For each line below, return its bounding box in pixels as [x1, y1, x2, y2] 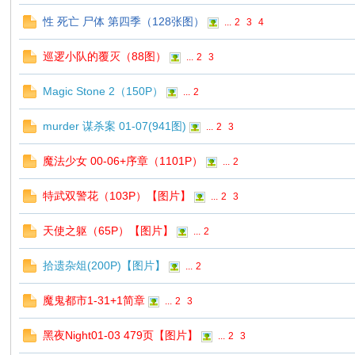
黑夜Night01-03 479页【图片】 [43, 329, 199, 342]
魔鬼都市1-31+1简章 [43, 294, 146, 307]
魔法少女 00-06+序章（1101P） [43, 155, 204, 167]
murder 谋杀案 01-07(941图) [43, 120, 187, 132]
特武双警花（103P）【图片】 [43, 189, 192, 202]
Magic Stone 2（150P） [43, 85, 164, 97]
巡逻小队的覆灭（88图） [43, 50, 167, 63]
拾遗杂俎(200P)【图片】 [43, 259, 166, 272]
